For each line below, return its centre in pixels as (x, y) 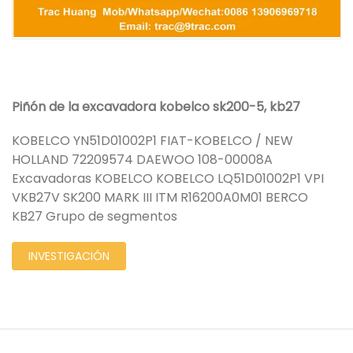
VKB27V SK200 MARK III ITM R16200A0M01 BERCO (160, 197)
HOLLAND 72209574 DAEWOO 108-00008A (142, 160)
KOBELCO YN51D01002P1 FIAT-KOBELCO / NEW (152, 141)
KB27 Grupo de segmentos (95, 216)
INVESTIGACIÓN (69, 256)
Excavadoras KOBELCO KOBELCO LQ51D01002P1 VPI (168, 178)
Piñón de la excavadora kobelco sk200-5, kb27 (156, 107)
